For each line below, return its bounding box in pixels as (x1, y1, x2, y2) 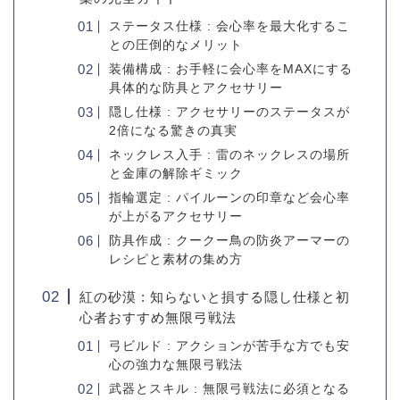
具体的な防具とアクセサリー (108, 80, 283, 95)
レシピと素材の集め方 (108, 252, 243, 266)
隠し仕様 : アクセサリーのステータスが (108, 104, 350, 119)
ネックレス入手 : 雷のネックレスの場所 (108, 147, 350, 162)
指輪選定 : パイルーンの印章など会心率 (108, 190, 350, 204)
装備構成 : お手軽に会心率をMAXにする (108, 62, 353, 76)
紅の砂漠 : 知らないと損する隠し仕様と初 (79, 288, 351, 304)
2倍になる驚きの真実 (108, 123, 237, 137)
